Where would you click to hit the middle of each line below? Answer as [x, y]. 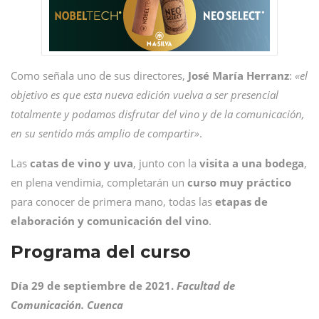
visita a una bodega [252, 163]
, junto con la [166, 163]
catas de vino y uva [82, 163]
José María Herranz [239, 75]
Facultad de [206, 286]
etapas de [241, 202]
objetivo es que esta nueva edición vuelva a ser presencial [145, 95]
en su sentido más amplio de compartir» [105, 133]
